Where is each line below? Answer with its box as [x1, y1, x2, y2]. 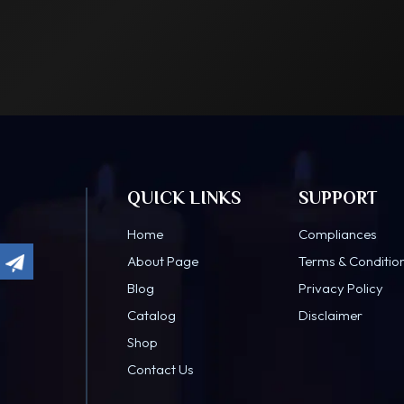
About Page [127, 252, 198, 270]
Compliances [298, 225, 377, 243]
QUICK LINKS [127, 188, 241, 207]
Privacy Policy [298, 280, 383, 297]
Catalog [127, 307, 176, 324]
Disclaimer [298, 307, 363, 324]
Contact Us [127, 361, 194, 378]
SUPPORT [298, 188, 377, 207]
